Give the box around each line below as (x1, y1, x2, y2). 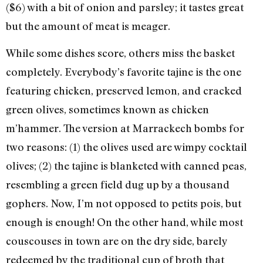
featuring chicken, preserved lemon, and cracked (6, 84, 242, 97)
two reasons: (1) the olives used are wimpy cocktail (6, 140, 247, 154)
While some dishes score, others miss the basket (6, 46, 235, 60)
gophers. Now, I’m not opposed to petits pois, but (6, 197, 241, 210)
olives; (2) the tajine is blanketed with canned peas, (6, 159, 247, 173)
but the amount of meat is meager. (6, 19, 170, 32)
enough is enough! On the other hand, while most (6, 215, 243, 229)
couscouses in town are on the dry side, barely (6, 234, 227, 248)
